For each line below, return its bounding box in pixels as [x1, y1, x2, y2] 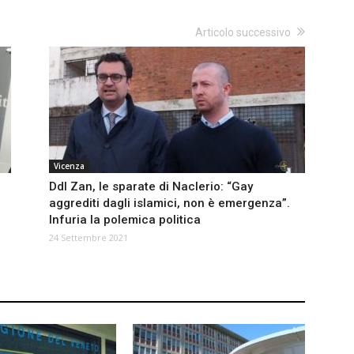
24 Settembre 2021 [49, 232, 128, 244]
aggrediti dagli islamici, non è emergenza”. [49, 196, 290, 211]
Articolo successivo [195, 26, 291, 40]
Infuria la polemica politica [49, 213, 201, 228]
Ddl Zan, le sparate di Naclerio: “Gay [49, 179, 253, 194]
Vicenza [54, 160, 85, 172]
